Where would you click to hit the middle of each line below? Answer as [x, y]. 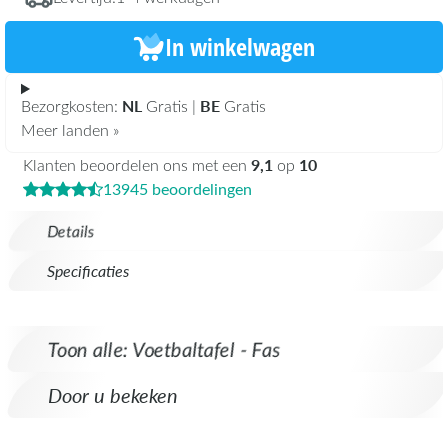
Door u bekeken [113, 395]
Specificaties [88, 271]
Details [70, 231]
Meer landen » [70, 130]
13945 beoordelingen [177, 189]
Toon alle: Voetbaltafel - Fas [164, 349]
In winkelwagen [240, 46]
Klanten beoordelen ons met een [137, 165]
